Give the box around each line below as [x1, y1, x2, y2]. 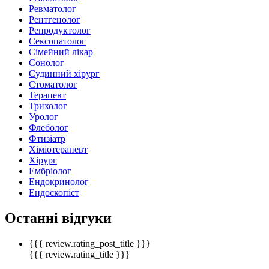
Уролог [29, 112, 58, 122]
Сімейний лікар [29, 47, 93, 58]
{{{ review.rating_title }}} [29, 249, 130, 259]
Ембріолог [29, 166, 71, 177]
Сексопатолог [29, 36, 86, 47]
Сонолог [29, 58, 64, 68]
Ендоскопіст [29, 187, 79, 198]
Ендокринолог [29, 177, 89, 187]
